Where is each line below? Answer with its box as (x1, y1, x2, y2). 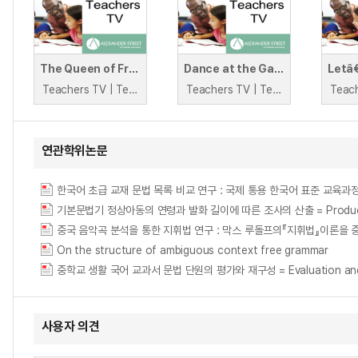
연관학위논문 (42, 143, 108, 158)
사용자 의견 (42, 319, 100, 334)
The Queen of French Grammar (129, 62, 139, 75)
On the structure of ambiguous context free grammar (57, 244, 328, 257)
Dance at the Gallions (274, 62, 284, 75)
